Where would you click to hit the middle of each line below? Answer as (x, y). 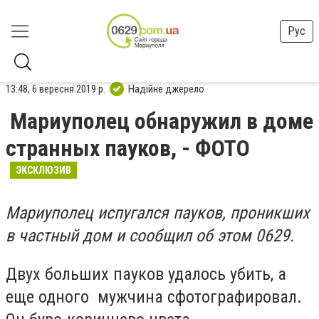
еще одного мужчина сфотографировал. (154, 297)
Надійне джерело (166, 89)
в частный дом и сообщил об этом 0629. (150, 236)
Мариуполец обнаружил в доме (162, 121)
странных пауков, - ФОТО (128, 148)
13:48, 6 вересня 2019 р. (56, 89)
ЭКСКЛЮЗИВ (43, 170)
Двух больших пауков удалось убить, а (146, 274)
